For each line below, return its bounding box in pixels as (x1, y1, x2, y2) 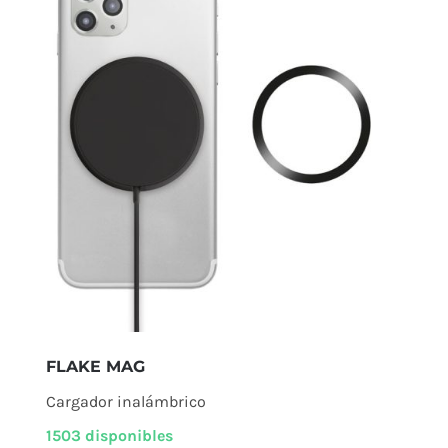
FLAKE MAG (45, 356, 145, 376)
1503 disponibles (45, 425, 173, 445)
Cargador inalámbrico (45, 391, 206, 411)
